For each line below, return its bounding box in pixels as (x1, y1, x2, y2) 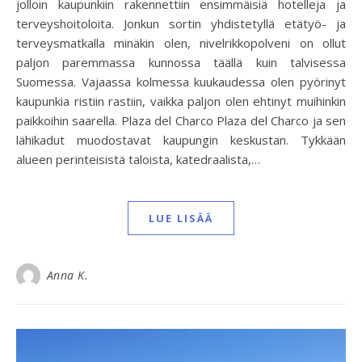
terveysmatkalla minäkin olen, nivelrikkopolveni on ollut (16, 35, 346, 51)
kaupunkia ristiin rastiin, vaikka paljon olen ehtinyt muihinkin (16, 93, 346, 109)
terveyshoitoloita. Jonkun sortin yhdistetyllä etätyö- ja (16, 15, 346, 32)
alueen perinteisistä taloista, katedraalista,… (16, 151, 260, 167)
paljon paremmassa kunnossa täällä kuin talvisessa (16, 54, 346, 70)
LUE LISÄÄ (149, 211, 213, 225)
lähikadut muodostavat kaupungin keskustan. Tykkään (16, 132, 346, 148)
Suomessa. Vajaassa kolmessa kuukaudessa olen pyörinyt (16, 74, 346, 90)
